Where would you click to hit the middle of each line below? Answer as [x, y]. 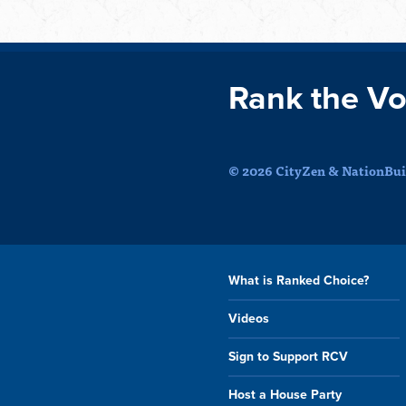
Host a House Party [285, 394]
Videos [249, 318]
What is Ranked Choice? [299, 280]
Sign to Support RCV [288, 356]
